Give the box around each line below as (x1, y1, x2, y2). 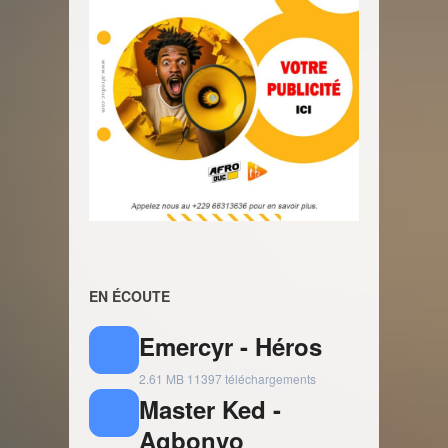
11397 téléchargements (187, 369, 316, 387)
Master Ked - (139, 391, 281, 426)
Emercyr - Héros (139, 328, 322, 363)
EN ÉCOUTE (89, 285, 170, 306)
